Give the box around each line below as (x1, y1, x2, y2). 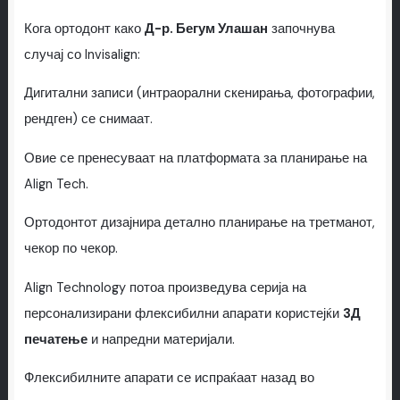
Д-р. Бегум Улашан (144, 20, 268, 37)
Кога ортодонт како (23, 20, 145, 37)
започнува (267, 20, 335, 37)
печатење (23, 330, 87, 348)
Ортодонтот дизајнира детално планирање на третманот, (23, 214, 375, 232)
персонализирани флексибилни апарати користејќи (23, 304, 343, 322)
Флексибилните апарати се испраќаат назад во (23, 370, 314, 387)
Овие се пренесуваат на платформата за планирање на (23, 149, 367, 167)
